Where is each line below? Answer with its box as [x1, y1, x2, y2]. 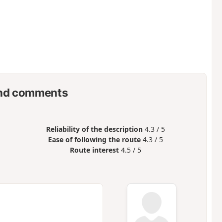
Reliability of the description [46, 124, 143, 134]
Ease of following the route [48, 135, 141, 145]
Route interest [70, 145, 119, 155]
